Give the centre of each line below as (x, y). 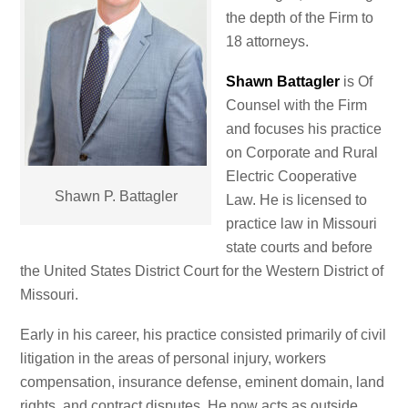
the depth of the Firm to (300, 18)
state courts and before (300, 248)
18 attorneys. (268, 42)
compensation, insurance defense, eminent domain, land (203, 382)
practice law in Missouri (302, 224)
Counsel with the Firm (297, 106)
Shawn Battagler (283, 82)
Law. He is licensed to (297, 200)
